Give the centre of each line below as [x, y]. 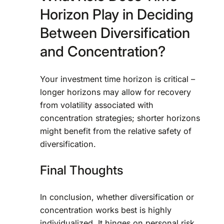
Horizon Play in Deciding [117, 14]
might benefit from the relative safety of [116, 131]
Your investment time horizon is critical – [117, 79]
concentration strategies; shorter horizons [120, 118]
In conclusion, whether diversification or [117, 197]
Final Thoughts [82, 170]
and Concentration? [103, 51]
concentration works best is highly [106, 210]
